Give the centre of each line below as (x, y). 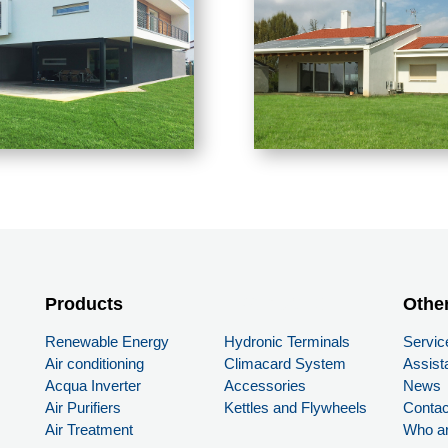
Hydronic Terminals (286, 342)
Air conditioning (94, 364)
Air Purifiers (82, 408)
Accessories (264, 386)
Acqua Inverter (92, 386)
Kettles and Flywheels (295, 408)
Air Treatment (88, 430)
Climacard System (284, 364)
